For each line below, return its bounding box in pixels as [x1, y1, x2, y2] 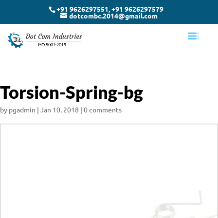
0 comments [84, 105, 122, 114]
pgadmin [9, 105, 36, 114]
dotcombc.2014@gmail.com [69, 11, 158, 20]
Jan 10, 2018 [40, 105, 79, 114]
